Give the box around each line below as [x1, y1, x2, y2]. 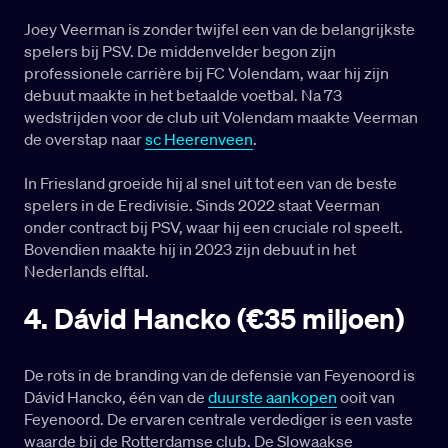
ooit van [337, 387, 395, 408]
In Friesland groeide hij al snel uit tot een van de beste [24, 173, 397, 194]
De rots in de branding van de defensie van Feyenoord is [24, 365, 415, 386]
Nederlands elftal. [24, 261, 149, 282]
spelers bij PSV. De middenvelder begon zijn [24, 41, 336, 62]
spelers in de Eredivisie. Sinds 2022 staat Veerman [24, 195, 380, 216]
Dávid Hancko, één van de [24, 387, 208, 408]
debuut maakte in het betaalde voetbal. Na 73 [24, 85, 342, 106]
